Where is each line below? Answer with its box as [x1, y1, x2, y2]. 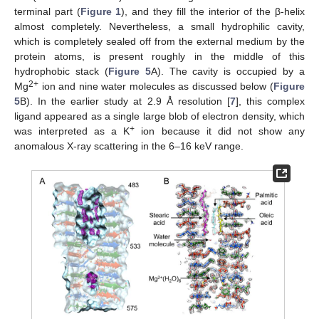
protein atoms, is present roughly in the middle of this [14, 51, 305, 63]
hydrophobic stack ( [14, 66, 108, 78]
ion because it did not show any [135, 125, 305, 137]
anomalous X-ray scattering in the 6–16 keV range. [14, 140, 244, 152]
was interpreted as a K [14, 125, 130, 137]
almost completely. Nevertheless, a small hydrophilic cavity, [14, 21, 305, 33]
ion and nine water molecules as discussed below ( [38, 80, 273, 93]
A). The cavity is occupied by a [150, 66, 305, 78]
